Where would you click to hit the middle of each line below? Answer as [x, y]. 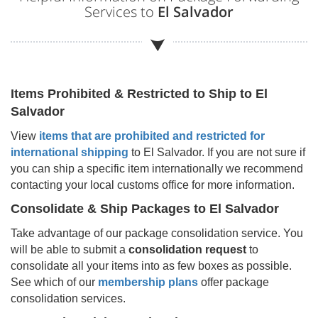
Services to [121, 11]
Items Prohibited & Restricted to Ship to [133, 93]
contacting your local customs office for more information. [153, 185]
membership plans [148, 282]
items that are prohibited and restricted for [152, 136]
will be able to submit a [70, 249]
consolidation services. [68, 298]
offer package [234, 282]
